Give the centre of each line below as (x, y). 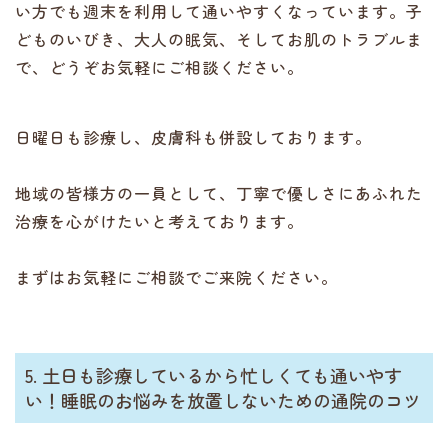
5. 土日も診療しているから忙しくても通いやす (213, 375)
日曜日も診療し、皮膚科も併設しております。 (193, 137)
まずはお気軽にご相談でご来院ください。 (176, 277)
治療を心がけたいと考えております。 (159, 221)
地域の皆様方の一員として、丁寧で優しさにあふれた (219, 193)
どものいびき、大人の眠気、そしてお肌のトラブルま (219, 39)
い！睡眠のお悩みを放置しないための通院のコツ (223, 400)
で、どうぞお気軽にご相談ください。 (159, 67)
